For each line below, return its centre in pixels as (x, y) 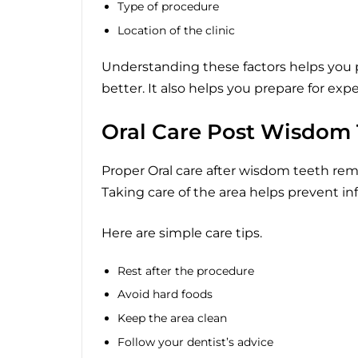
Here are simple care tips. (182, 233)
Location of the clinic (176, 30)
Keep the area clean (172, 318)
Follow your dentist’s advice (195, 342)
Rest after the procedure (186, 270)
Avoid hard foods (165, 294)
